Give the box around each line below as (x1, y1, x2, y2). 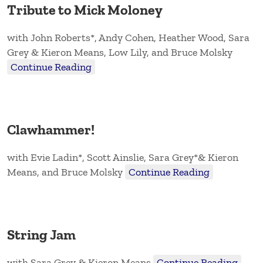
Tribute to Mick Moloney (7, 1, 163, 19)
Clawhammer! (7, 121, 95, 139)
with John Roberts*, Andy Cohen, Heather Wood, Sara (7, 31, 249, 45)
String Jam (7, 226, 76, 244)
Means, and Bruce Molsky (7, 166, 125, 179)
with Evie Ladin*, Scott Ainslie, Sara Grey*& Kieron (7, 151, 238, 164)
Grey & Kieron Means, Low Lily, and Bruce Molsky (7, 46, 232, 59)
